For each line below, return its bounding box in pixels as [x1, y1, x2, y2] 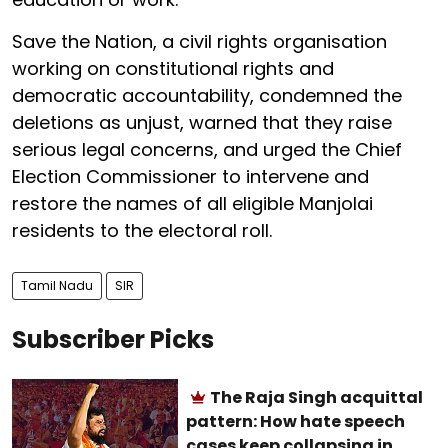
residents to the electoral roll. [12, 217, 272, 243]
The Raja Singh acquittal [210, 385, 424, 409]
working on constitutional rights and [12, 55, 334, 81]
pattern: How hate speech [186, 409, 406, 433]
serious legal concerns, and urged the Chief [12, 136, 402, 162]
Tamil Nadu [21, 276, 93, 294]
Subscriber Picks [12, 322, 214, 356]
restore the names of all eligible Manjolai [12, 190, 373, 216]
